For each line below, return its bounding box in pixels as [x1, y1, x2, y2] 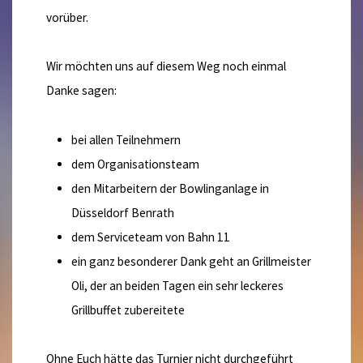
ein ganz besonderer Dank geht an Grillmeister [70, 253, 311, 269]
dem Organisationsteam [70, 156, 199, 172]
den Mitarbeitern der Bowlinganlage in [70, 180, 269, 196]
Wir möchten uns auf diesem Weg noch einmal [46, 58, 287, 75]
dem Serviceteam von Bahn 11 [70, 228, 230, 245]
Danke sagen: [46, 83, 117, 99]
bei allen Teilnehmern [70, 131, 181, 147]
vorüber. [46, 9, 89, 25]
